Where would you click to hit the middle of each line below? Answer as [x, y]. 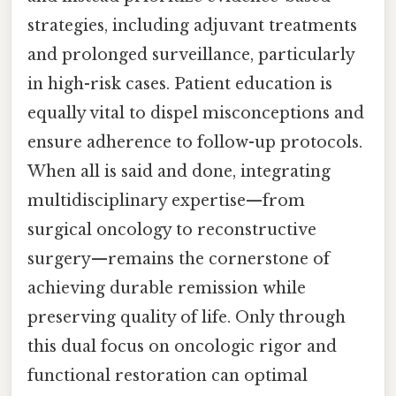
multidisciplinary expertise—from [166, 201]
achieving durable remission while [167, 289]
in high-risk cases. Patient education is [180, 84]
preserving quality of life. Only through [187, 318]
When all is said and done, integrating [179, 172]
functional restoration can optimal [168, 376]
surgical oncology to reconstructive [172, 230]
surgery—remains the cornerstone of [179, 259]
